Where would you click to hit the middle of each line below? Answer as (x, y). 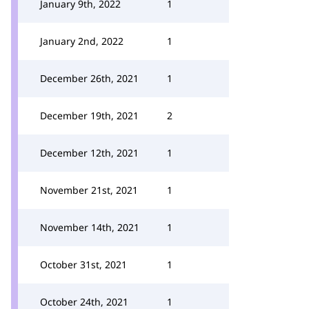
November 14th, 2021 (90, 227)
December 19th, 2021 (89, 116)
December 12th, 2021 (89, 153)
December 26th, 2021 (89, 78)
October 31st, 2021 (83, 265)
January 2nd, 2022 (82, 41)
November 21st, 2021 (89, 190)
